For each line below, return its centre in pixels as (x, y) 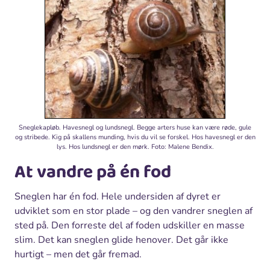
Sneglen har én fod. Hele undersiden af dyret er (118, 197)
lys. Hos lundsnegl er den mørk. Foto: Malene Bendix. (135, 147)
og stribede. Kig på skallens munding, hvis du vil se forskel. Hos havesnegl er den (135, 137)
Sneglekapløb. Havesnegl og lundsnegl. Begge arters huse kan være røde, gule (135, 128)
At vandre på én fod (93, 173)
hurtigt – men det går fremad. (78, 255)
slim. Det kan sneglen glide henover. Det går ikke (121, 240)
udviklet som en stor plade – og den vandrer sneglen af (133, 211)
